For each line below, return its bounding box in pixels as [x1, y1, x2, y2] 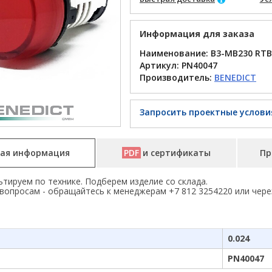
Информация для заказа [139, 28, 254, 39]
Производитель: [139, 72, 214, 83]
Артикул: [139, 59, 182, 71]
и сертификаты [143, 146, 211, 158]
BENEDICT [214, 72, 256, 83]
